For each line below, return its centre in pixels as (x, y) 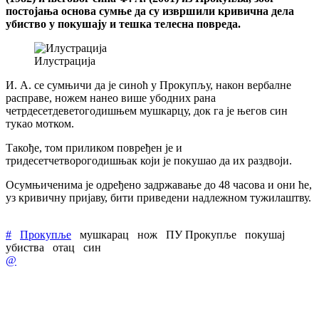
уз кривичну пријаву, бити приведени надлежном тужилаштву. (158, 197)
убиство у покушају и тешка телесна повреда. (123, 23)
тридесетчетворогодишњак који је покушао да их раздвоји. (149, 160)
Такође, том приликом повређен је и (94, 147)
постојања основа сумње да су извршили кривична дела (150, 11)
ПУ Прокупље (201, 234)
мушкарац (104, 234)
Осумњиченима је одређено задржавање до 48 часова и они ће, (159, 184)
